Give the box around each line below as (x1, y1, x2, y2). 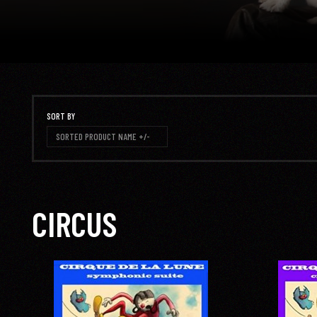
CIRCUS (32, 202, 117, 244)
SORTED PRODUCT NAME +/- (56, 130, 150, 142)
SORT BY (47, 110, 75, 122)
